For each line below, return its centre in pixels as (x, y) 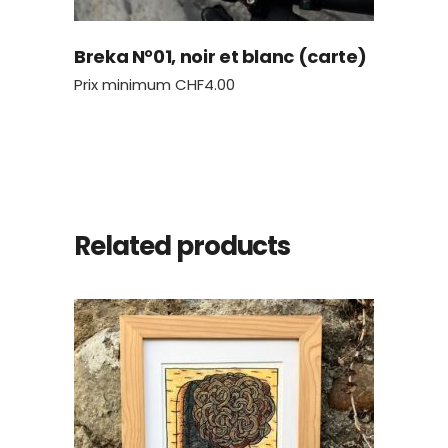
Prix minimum (124, 84)
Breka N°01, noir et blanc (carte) (221, 56)
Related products (182, 246)
